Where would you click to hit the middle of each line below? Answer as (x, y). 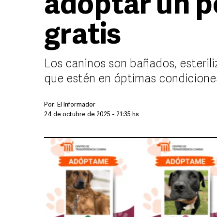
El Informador (76, 105)
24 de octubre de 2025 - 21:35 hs (92, 115)
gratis (83, 36)
